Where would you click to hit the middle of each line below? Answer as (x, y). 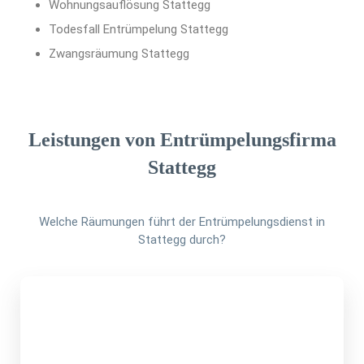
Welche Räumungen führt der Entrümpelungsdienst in (182, 222)
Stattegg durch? (182, 240)
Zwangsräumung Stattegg (119, 54)
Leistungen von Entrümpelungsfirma (182, 140)
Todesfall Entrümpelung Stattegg (139, 30)
